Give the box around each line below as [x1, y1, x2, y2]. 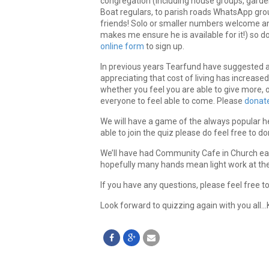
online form [100, 41, 144, 52]
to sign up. [144, 41, 184, 52]
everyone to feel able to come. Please [100, 96, 244, 106]
